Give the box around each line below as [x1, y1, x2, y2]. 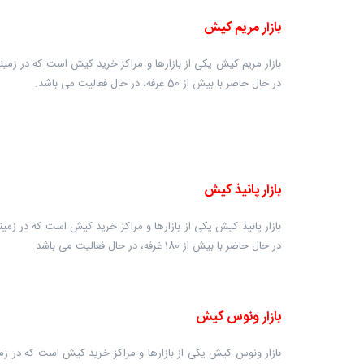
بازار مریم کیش [204, 17, 281, 39]
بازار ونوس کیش [196, 306, 281, 328]
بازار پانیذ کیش [204, 180, 281, 201]
